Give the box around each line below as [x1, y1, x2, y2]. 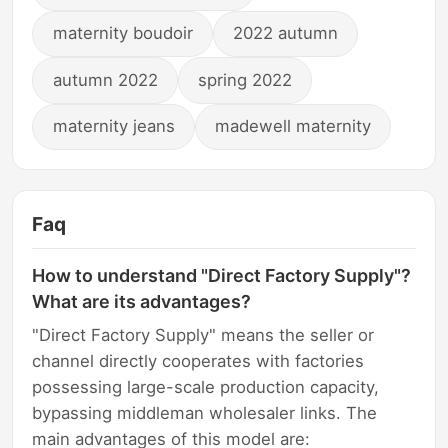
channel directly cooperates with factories [32, 351, 365, 372]
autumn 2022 [52, 69, 158, 90]
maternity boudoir [52, 23, 193, 44]
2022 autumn [233, 23, 339, 44]
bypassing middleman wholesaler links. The [32, 403, 378, 424]
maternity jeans [52, 116, 175, 137]
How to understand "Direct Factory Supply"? [32, 264, 412, 286]
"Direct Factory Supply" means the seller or [32, 325, 375, 346]
